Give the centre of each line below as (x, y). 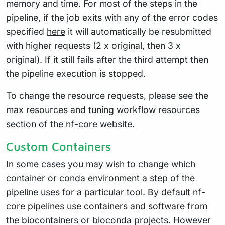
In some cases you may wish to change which (101, 164)
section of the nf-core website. (70, 124)
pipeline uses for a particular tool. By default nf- (106, 192)
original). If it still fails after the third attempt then (107, 60)
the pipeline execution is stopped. (76, 74)
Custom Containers (59, 146)
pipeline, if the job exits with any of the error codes (112, 18)
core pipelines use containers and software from (107, 206)
